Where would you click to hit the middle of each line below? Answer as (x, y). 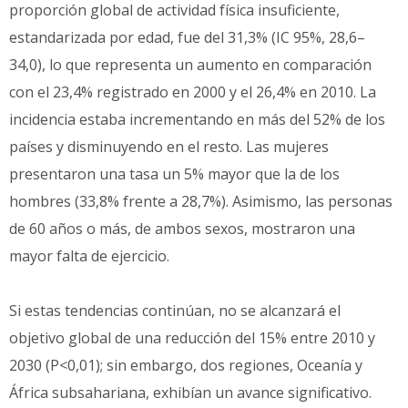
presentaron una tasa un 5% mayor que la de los (174, 173)
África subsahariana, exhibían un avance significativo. (190, 392)
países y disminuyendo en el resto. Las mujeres (169, 146)
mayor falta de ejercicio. (91, 255)
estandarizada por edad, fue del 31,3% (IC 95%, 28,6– (187, 37)
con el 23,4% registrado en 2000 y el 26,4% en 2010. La (193, 92)
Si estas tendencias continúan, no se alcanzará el (175, 310)
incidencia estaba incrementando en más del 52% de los (197, 119)
